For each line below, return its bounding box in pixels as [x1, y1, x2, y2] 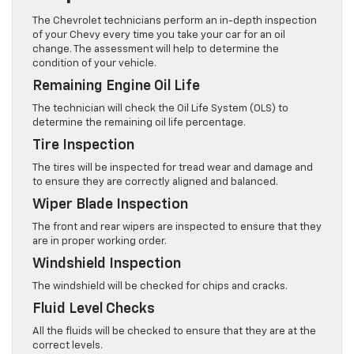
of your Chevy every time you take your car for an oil [32, 30, 285, 41]
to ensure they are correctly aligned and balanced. [32, 177, 278, 188]
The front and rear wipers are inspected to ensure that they [32, 222, 322, 233]
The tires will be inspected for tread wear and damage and [32, 163, 313, 174]
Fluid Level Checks [32, 302, 155, 317]
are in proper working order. [32, 236, 167, 247]
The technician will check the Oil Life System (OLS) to [32, 104, 288, 115]
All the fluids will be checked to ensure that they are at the [32, 326, 316, 337]
